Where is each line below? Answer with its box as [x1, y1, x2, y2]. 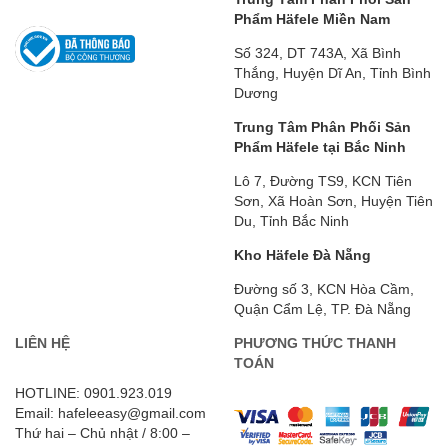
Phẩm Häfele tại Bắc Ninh [234, 138, 406, 155]
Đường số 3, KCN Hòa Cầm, [234, 280, 414, 297]
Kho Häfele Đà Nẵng [234, 246, 371, 263]
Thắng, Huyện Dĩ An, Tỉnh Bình [234, 64, 431, 81]
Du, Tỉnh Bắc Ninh [234, 212, 349, 229]
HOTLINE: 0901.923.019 [15, 384, 172, 401]
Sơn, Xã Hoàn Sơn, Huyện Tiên [234, 192, 433, 209]
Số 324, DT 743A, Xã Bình [234, 44, 401, 61]
